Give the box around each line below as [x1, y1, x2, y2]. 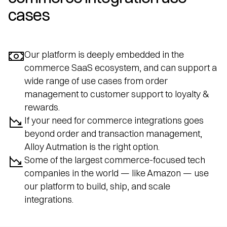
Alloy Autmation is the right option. [24, 140, 160, 153]
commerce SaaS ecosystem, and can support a [24, 61, 217, 73]
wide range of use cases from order [24, 74, 168, 87]
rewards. [24, 101, 60, 113]
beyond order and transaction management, [24, 127, 202, 139]
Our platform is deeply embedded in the [24, 48, 184, 60]
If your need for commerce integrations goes [24, 114, 204, 126]
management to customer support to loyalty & [24, 88, 209, 100]
